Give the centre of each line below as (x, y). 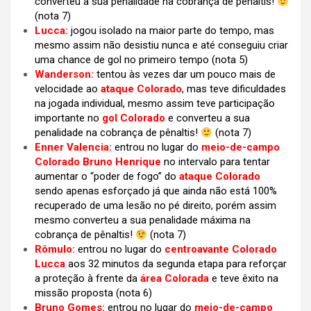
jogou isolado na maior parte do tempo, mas (173, 31)
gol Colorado (134, 118)
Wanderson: (64, 75)
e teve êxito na (244, 279)
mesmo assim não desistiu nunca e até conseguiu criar (161, 45)
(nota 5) (230, 60)
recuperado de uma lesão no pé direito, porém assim (155, 206)
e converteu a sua (208, 118)
